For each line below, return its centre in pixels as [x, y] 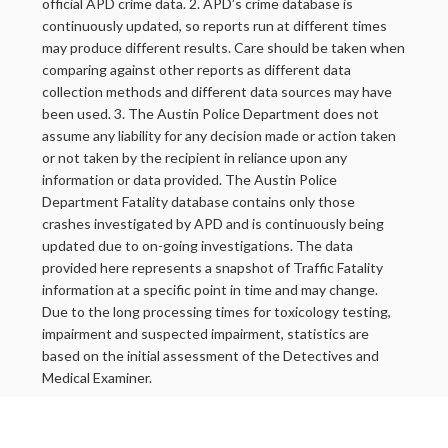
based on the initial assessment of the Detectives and [210, 356]
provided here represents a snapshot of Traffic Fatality [212, 268]
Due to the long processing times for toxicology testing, [216, 312]
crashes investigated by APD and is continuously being [213, 224]
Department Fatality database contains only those [198, 202]
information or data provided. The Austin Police [189, 180]
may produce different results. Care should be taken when [223, 48]
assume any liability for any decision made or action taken [219, 136]
